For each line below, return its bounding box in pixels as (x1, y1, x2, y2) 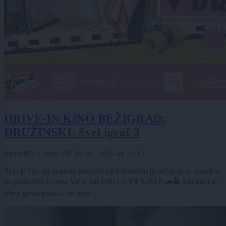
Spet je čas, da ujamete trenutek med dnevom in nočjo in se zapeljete (4, 166, 221, 176)
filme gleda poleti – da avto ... (4, 189, 98, 198)
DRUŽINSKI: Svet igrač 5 (4, 126, 140, 139)
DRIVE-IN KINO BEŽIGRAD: (4, 112, 166, 126)
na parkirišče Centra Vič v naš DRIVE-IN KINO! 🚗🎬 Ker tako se (4, 177, 218, 186)
